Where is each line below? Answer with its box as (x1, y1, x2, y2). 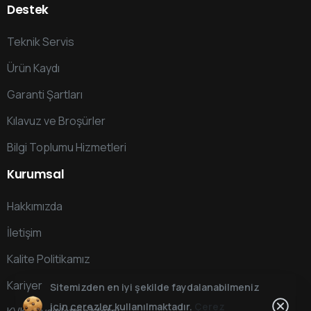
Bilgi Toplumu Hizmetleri (7, 139, 126, 155)
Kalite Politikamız (7, 251, 90, 267)
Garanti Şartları (7, 86, 83, 102)
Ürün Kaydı (7, 60, 60, 76)
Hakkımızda (7, 199, 62, 215)
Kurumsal (7, 166, 65, 183)
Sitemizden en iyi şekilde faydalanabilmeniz (50, 280, 260, 294)
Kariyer (7, 278, 42, 294)
